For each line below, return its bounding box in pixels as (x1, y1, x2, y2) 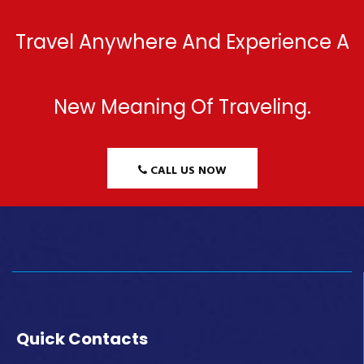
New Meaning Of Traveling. (53, 93, 311, 121)
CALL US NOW (146, 161, 227, 180)
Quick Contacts (16, 327, 148, 351)
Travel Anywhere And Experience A (15, 28, 349, 56)
